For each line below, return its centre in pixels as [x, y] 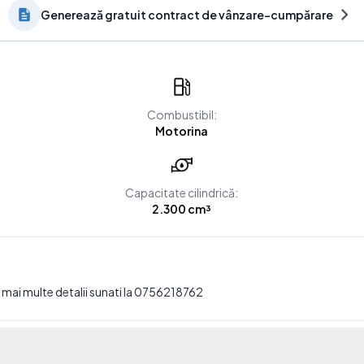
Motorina [182, 131]
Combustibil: [182, 115]
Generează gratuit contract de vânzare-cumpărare [187, 15]
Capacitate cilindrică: [182, 193]
